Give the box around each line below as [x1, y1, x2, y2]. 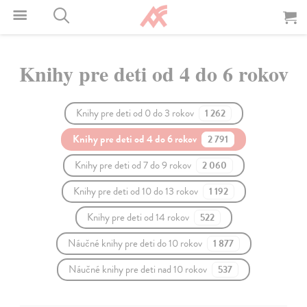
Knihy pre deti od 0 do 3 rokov [75, 106, 196, 121]
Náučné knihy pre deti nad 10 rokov [69, 262, 209, 278]
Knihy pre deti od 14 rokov [86, 210, 191, 225]
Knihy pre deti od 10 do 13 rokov [73, 184, 200, 199]
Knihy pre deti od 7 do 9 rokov [74, 158, 193, 173]
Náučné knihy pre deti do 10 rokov [67, 236, 204, 251]
